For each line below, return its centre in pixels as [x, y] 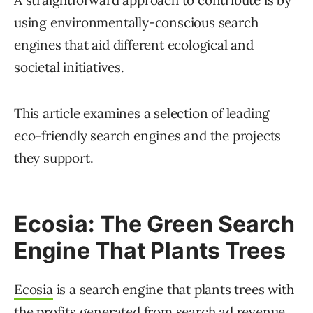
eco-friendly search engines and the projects [148, 136]
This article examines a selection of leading [142, 114]
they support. [54, 158]
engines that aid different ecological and [134, 45]
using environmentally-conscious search [136, 23]
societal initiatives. [69, 67]
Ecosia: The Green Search [155, 224]
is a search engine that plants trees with [173, 290]
